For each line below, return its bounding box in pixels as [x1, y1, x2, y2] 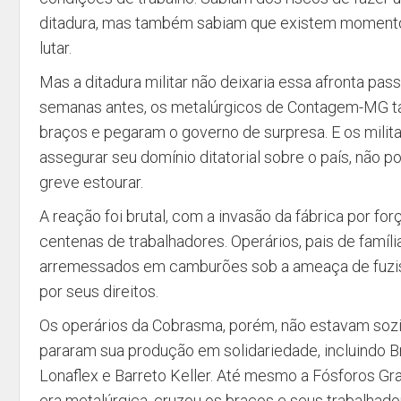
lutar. [39, 38, 72, 57]
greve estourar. [39, 173, 143, 192]
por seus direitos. [39, 282, 158, 301]
